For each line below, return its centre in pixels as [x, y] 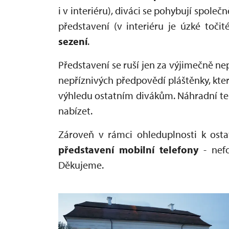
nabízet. [75, 111]
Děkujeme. [81, 165]
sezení [73, 41]
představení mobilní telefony [129, 150]
